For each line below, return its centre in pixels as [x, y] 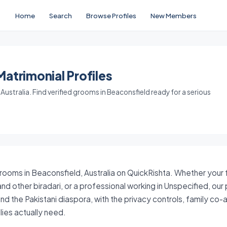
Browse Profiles [111, 15]
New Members [174, 15]
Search [61, 15]
